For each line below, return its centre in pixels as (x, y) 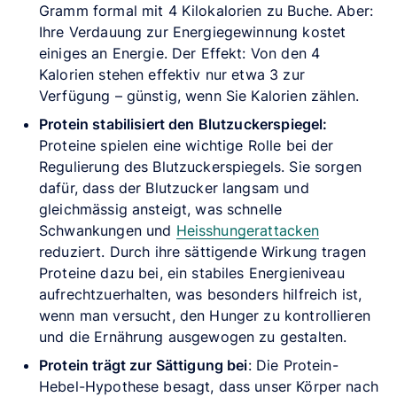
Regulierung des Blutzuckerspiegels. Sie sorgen (200, 166)
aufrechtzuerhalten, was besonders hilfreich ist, (201, 294)
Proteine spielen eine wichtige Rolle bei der (187, 145)
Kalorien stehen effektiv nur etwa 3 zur (172, 74)
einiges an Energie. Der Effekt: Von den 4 (180, 53)
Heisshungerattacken (248, 230)
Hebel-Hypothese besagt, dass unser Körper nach (209, 386)
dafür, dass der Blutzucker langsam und (174, 187)
